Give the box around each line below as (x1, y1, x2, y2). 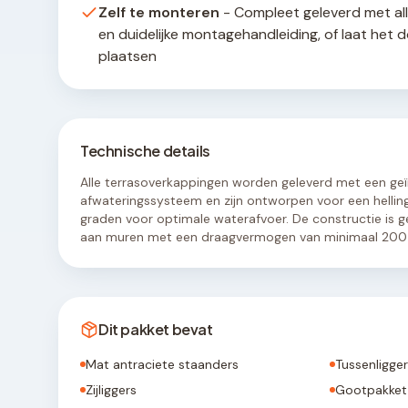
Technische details (80, 140, 210, 160)
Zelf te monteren (98, 2, 219, 22)
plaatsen (98, 46, 157, 66)
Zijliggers (86, 381, 137, 398)
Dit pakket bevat (98, 319, 213, 339)
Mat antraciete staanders (86, 355, 239, 372)
